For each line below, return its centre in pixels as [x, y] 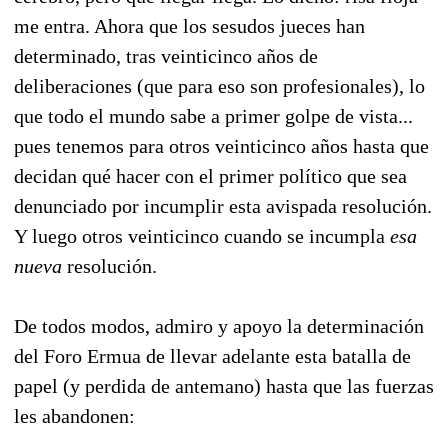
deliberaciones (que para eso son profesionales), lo [219, 85]
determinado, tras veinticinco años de [166, 55]
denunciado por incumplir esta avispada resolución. [223, 205]
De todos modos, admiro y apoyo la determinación [219, 325]
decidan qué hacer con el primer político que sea [210, 175]
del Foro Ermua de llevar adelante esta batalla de [212, 355]
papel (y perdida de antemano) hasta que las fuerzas [224, 385]
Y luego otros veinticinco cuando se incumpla [202, 235]
